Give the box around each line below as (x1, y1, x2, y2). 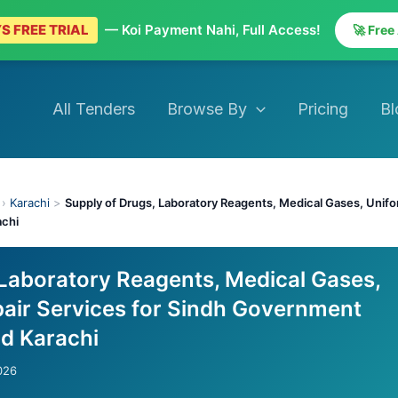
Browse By (167, 99, 248, 118)
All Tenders (52, 99, 136, 118)
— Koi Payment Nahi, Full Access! (100, 21, 324, 38)
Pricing (297, 99, 348, 118)
